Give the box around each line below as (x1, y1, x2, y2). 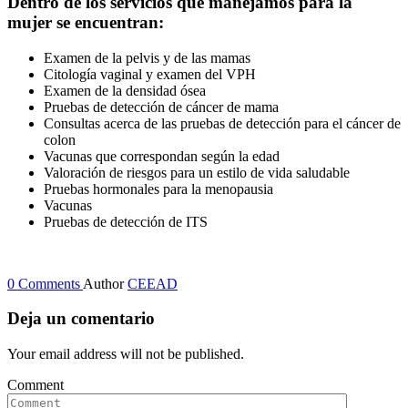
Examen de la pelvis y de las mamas (44, 49, 250, 66)
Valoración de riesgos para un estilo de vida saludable (44, 164, 350, 180)
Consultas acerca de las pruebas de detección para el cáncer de (44, 115, 401, 131)
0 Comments (7, 275, 83, 291)
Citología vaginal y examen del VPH (44, 66, 256, 82)
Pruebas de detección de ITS (44, 213, 208, 229)
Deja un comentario (7, 309, 155, 329)
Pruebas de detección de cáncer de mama (44, 98, 279, 115)
